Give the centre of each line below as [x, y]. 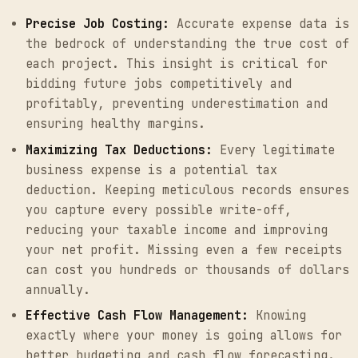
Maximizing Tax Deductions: [119, 150]
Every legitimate [274, 150]
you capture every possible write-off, [159, 210]
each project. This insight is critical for [177, 64]
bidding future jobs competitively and [159, 84]
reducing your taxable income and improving [177, 230]
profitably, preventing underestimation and [177, 104]
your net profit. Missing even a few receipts [184, 250]
